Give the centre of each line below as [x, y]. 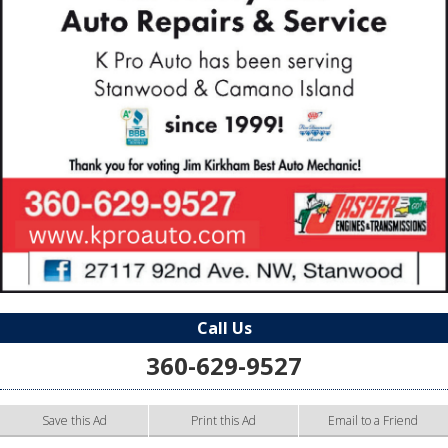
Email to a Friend [373, 421]
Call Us [224, 328]
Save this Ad [74, 421]
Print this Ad [223, 421]
